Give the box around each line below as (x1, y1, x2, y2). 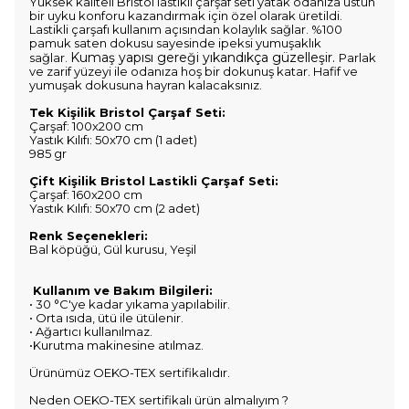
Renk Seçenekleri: (29, 228, 152, 243)
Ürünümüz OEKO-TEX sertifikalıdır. (29, 365, 230, 380)
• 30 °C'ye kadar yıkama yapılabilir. (29, 297, 230, 311)
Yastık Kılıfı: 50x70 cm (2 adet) (29, 201, 200, 215)
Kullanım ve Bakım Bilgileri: (29, 283, 213, 298)
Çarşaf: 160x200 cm (29, 187, 145, 202)
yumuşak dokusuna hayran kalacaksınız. (29, 78, 262, 92)
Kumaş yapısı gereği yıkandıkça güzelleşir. (70, 49, 339, 66)
